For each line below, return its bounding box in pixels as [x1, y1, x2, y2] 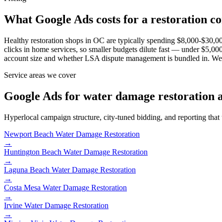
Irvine [4, 201, 22, 210]
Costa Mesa [4, 183, 41, 192]
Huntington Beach [4, 147, 61, 156]
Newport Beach [4, 129, 54, 138]
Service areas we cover [4, 71, 76, 80]
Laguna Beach [4, 165, 50, 174]
